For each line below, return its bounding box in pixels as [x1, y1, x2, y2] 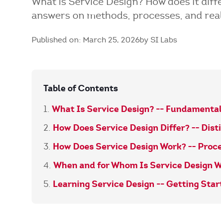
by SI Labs [140, 35, 177, 44]
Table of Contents [43, 82, 118, 94]
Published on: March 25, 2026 [32, 35, 140, 44]
